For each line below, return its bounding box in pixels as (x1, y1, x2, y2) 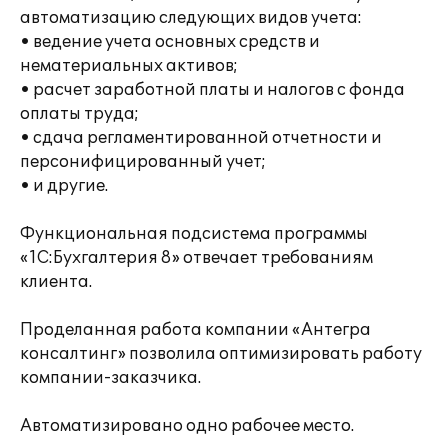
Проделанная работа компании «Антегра (20, 320, 371, 340)
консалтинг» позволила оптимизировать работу (20, 344, 422, 364)
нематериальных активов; (20, 56, 238, 76)
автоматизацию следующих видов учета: (20, 8, 362, 28)
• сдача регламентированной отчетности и (20, 128, 382, 148)
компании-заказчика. (20, 368, 201, 388)
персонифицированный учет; (20, 152, 266, 172)
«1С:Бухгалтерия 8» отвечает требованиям (20, 248, 373, 268)
